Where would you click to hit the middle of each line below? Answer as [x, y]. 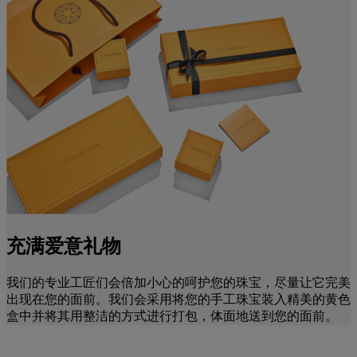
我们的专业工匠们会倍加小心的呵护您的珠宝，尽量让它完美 [178, 282]
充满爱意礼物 [64, 246]
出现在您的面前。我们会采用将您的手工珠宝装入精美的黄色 [178, 299]
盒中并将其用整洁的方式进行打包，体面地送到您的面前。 [172, 316]
